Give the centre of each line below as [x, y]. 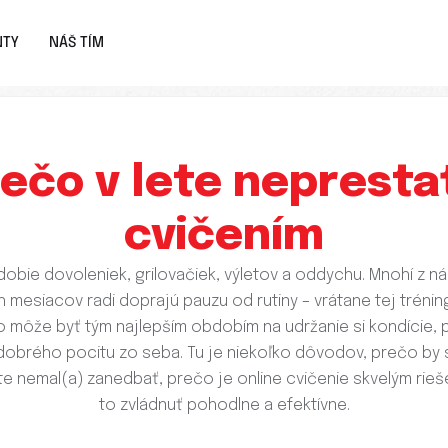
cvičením [224, 236]
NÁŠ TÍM [76, 43]
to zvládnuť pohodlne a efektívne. [224, 405]
